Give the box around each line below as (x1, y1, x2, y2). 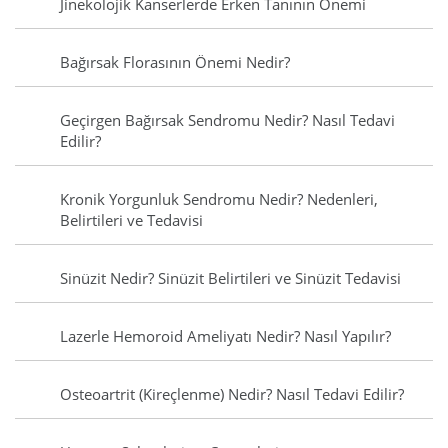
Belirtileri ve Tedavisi (60, 210, 203, 231)
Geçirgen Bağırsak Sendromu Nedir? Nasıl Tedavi (60, 110, 395, 131)
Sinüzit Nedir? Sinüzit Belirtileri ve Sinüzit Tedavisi (60, 268, 401, 289)
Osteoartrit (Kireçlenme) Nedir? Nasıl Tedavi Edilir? (60, 384, 404, 405)
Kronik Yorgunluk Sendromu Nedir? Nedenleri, (60, 189, 378, 210)
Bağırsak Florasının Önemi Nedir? (60, 52, 290, 73)
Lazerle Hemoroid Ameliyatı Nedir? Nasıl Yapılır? (60, 326, 391, 347)
